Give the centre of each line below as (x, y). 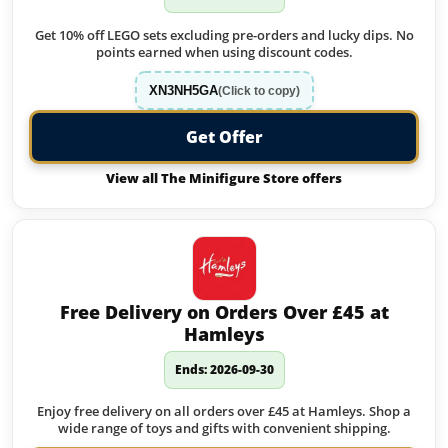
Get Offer (224, 137)
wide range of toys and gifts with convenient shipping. (224, 428)
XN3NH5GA (183, 90)
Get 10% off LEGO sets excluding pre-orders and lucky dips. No (224, 35)
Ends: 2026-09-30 (224, 369)
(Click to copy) (258, 90)
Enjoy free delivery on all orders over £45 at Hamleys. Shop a (224, 411)
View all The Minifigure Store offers (224, 178)
